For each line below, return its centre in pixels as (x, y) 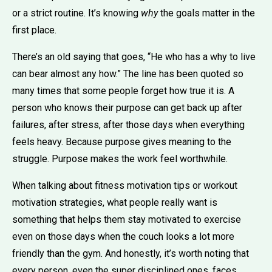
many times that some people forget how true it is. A (123, 90)
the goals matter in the (206, 13)
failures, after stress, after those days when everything (128, 124)
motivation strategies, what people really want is (115, 202)
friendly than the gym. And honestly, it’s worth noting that (131, 253)
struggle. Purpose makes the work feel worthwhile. (120, 158)
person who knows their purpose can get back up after (127, 107)
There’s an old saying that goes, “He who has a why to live (134, 56)
